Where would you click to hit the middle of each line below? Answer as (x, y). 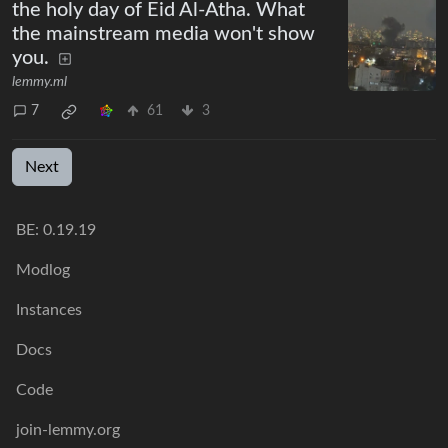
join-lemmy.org (68, 430)
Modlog (43, 270)
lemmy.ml (39, 81)
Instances (49, 310)
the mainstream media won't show (163, 33)
